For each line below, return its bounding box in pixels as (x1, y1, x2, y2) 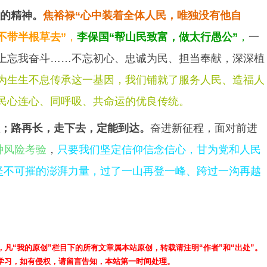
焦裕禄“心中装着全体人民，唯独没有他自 (43, 9, 241, 21)
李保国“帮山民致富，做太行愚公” (77, 30, 238, 43)
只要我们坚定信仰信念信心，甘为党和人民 (57, 144, 261, 156)
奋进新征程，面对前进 (150, 122, 257, 135)
